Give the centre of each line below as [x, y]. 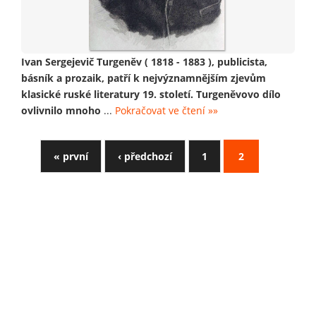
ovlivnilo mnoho [61, 110]
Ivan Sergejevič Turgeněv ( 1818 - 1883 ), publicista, [144, 61]
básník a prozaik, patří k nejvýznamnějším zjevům [144, 78]
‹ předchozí [145, 156]
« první [71, 156]
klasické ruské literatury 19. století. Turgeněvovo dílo [151, 94]
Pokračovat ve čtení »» [166, 110]
